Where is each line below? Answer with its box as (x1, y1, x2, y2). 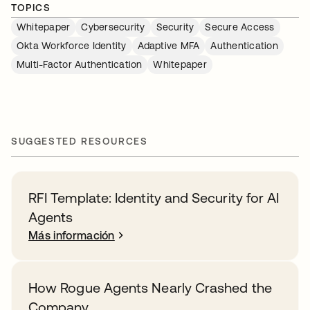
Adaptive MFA (137, 40, 200, 52)
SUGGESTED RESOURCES (11, 136, 148, 147)
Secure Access (205, 21, 275, 33)
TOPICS (11, 2, 51, 14)
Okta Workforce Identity (17, 40, 127, 52)
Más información (28, 229, 115, 242)
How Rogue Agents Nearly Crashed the (28, 280, 272, 296)
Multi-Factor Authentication (17, 59, 143, 71)
